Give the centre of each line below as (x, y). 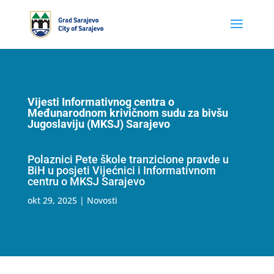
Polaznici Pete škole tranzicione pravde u (128, 159)
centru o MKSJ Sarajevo (86, 181)
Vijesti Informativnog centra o (101, 102)
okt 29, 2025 (52, 200)
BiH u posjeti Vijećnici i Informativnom (121, 170)
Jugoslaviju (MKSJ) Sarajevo (98, 124)
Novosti (102, 200)
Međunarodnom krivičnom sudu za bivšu (128, 113)
